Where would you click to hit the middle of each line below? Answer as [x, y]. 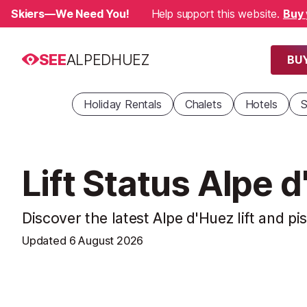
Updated [46, 241]
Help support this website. [217, 14]
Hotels [261, 104]
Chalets [203, 104]
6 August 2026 [106, 241]
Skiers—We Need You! [70, 14]
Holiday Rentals [123, 104]
